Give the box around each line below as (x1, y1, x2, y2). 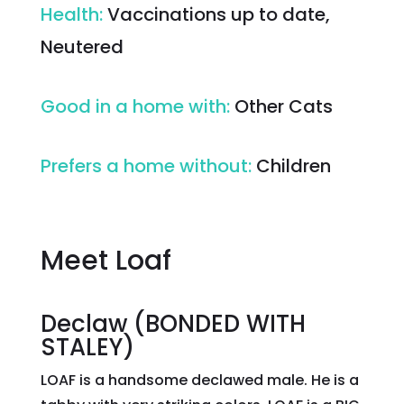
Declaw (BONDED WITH (40, 307, 306, 340)
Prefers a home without (40, 152, 248, 179)
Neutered (40, 33, 124, 60)
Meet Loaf (40, 241, 171, 280)
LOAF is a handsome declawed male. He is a (40, 369, 359, 390)
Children (255, 152, 331, 179)
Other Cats (234, 93, 333, 119)
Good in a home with (40, 93, 226, 119)
